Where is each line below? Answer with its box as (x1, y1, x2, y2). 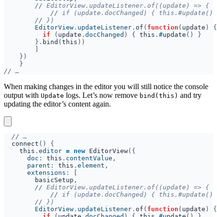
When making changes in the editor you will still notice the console (4, 82, 208, 91)
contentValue (66, 154, 112, 162)
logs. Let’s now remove (64, 91, 139, 99)
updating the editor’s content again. (4, 99, 111, 108)
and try (178, 91, 201, 99)
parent (4, 161, 50, 169)
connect (12, 139, 39, 147)
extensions (4, 169, 66, 176)
